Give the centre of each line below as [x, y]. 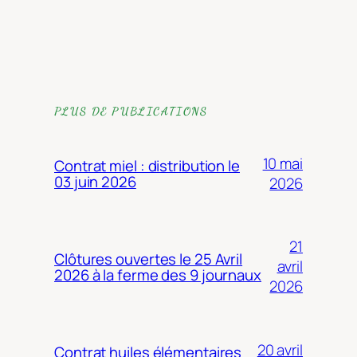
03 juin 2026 [95, 181]
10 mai [282, 163]
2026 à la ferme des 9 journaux [158, 275]
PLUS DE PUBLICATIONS [131, 112]
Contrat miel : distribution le [147, 165]
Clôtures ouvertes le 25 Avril [149, 259]
